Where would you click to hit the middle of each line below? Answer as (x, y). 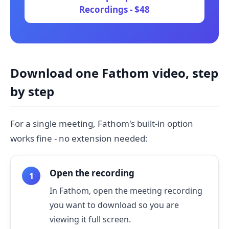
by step (32, 91)
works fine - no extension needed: (79, 138)
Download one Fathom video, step (114, 73)
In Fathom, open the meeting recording (126, 191)
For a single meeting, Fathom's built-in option (102, 123)
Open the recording (92, 173)
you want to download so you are (114, 205)
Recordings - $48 (114, 9)
